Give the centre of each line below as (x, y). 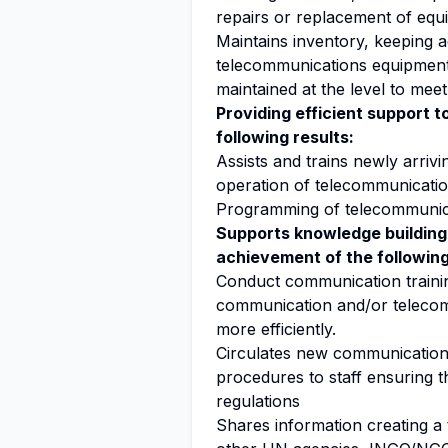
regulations (258, 401)
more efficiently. (276, 329)
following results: (285, 137)
